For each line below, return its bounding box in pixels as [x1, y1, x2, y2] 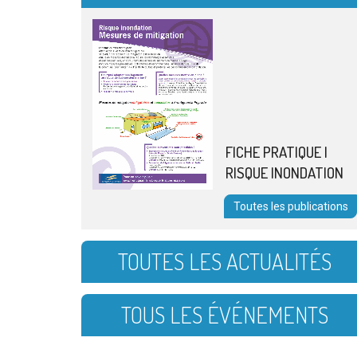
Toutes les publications [233, 199, 348, 213]
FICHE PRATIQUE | [226, 142, 328, 163]
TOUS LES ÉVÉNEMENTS [121, 300, 328, 330]
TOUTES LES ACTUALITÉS [118, 247, 331, 277]
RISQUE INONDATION [226, 163, 343, 183]
